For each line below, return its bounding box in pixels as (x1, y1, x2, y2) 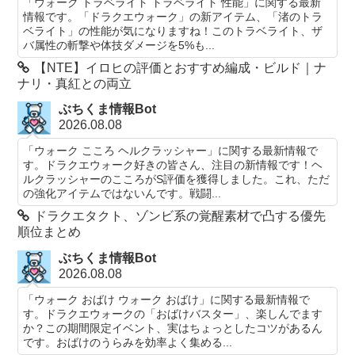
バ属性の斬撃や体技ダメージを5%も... (23, 38, 216, 52)
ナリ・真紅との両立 (17, 76, 132, 90)
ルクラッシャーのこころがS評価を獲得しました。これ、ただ (23, 173, 330, 186)
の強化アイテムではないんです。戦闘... (23, 187, 222, 200)
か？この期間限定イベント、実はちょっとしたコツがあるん (23, 321, 323, 334)
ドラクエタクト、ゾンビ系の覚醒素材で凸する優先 (34, 209, 326, 223)
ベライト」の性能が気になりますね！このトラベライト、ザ (23, 24, 323, 37)
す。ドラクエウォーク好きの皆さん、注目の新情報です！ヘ (23, 158, 323, 172)
